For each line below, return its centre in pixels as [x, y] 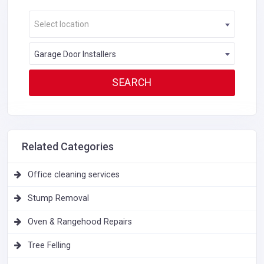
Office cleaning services [74, 174]
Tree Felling [49, 245]
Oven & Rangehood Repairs [80, 222]
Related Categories [68, 146]
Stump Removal [58, 198]
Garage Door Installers [75, 54]
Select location [62, 24]
